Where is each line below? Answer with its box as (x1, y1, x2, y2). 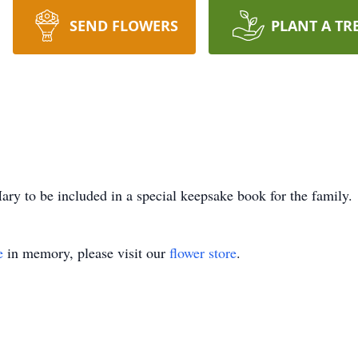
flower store (169, 243, 237, 262)
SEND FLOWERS (69, 16, 178, 35)
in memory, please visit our (3, 243, 169, 262)
